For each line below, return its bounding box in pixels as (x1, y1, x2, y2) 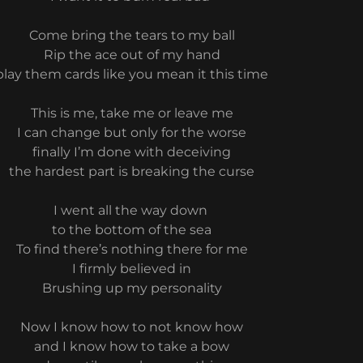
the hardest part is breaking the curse (9, 164, 255, 179)
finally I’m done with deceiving (32, 144, 232, 160)
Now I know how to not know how (20, 319, 244, 335)
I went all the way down (53, 203, 211, 218)
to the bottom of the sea (52, 222, 212, 237)
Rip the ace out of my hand (43, 47, 220, 62)
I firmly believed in (72, 261, 192, 276)
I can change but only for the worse (17, 125, 247, 140)
